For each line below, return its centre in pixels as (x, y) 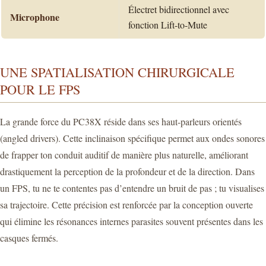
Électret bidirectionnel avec (179, 9)
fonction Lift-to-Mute (168, 24)
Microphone (35, 17)
